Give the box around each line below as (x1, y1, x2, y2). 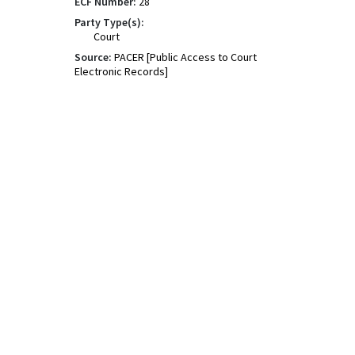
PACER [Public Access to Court (114, 50, 257, 64)
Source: (74, 50, 112, 64)
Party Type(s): (74, 15, 144, 29)
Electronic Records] (74, 64, 168, 78)
